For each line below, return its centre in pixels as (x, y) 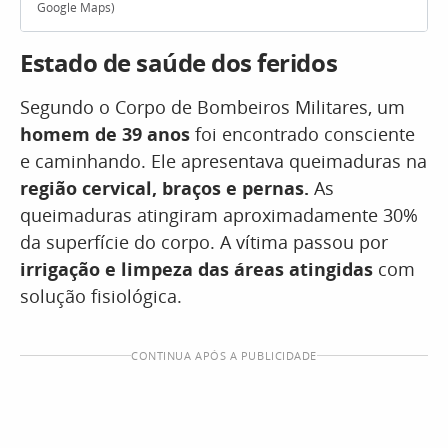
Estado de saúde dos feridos (179, 62)
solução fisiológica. (101, 296)
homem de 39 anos (105, 134)
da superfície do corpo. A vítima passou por (204, 242)
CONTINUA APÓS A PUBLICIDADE (224, 355)
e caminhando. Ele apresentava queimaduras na (223, 161)
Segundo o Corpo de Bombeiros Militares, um (212, 107)
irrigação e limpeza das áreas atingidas (199, 269)
